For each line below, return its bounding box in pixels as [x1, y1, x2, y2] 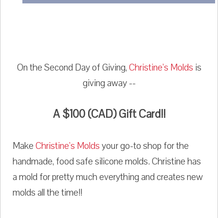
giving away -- [82, 77, 136, 90]
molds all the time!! [13, 186, 82, 200]
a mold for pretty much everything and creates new [13, 171, 203, 184]
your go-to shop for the [100, 140, 189, 153]
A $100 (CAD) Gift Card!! [53, 107, 165, 122]
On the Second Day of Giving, [17, 61, 129, 74]
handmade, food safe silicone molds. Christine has [13, 155, 201, 168]
